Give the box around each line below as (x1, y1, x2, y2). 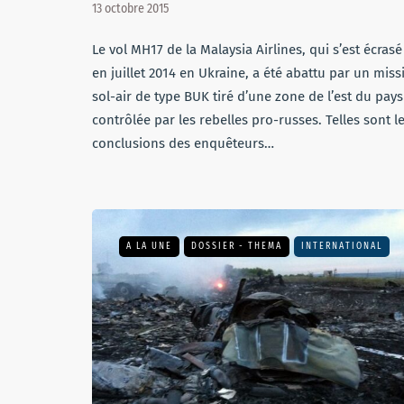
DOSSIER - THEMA (191, 241, 282, 252)
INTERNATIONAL (301, 241, 382, 252)
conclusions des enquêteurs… (92, 135, 274, 151)
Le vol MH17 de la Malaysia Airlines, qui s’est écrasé (92, 41, 402, 58)
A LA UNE (126, 241, 172, 252)
